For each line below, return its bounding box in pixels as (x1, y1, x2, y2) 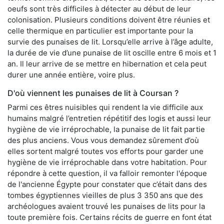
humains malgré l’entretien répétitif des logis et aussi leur (7, 113, 211, 123)
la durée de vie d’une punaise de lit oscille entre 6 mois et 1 (7, 47, 216, 57)
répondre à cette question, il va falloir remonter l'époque (7, 168, 207, 178)
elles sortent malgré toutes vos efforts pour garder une (7, 146, 203, 156)
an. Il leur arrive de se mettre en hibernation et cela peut (7, 58, 206, 68)
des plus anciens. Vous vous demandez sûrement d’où (7, 135, 199, 145)
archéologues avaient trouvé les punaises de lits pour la (7, 201, 205, 211)
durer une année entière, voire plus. (7, 69, 135, 79)
